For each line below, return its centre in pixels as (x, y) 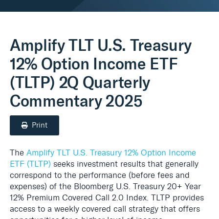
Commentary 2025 (76, 101)
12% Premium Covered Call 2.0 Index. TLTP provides (107, 197)
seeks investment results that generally (125, 164)
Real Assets (36, 6)
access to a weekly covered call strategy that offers (105, 209)
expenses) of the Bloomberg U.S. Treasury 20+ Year (105, 186)
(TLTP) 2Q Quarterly (80, 82)
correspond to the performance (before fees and (100, 175)
